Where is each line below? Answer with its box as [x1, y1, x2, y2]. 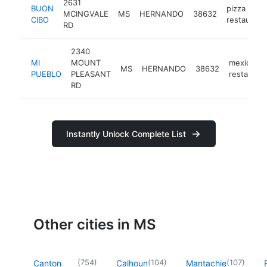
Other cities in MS [33, 215, 156, 233]
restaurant [226, 14, 265, 24]
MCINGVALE [63, 9, 108, 18]
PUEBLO [31, 69, 61, 79]
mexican [229, 58, 259, 67]
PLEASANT [71, 69, 111, 79]
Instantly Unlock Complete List [66, 129, 186, 139]
